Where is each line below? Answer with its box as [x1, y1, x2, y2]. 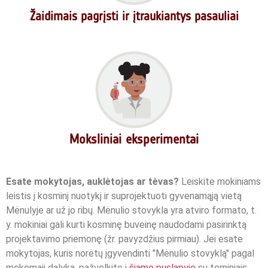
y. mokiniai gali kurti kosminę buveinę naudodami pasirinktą [6, 219, 246, 231]
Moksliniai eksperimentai [69, 131, 199, 148]
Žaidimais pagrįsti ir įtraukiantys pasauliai [29, 8, 239, 24]
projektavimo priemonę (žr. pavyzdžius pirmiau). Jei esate [6, 233, 243, 245]
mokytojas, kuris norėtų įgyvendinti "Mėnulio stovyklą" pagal [6, 248, 254, 260]
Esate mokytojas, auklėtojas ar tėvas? [6, 176, 179, 188]
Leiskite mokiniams [179, 176, 261, 188]
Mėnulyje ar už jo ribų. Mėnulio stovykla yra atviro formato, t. [6, 205, 257, 217]
